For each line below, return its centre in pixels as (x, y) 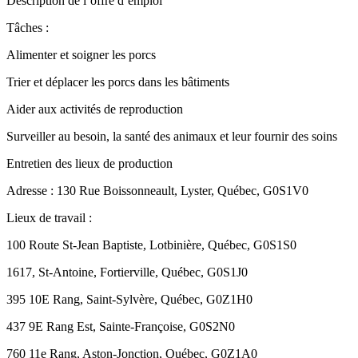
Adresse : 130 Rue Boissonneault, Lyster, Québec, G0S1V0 (157, 190)
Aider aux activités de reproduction (95, 109)
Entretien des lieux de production (89, 163)
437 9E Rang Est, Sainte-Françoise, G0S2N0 (121, 326)
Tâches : (28, 27)
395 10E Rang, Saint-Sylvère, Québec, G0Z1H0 (129, 299)
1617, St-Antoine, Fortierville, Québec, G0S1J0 (127, 272)
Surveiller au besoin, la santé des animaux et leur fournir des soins (172, 136)
